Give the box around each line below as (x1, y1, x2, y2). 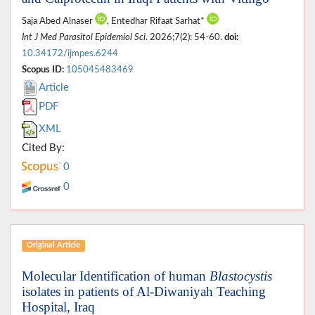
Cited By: (22, 142, 65, 153)
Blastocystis (210, 268, 272, 283)
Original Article (26, 241, 80, 250)
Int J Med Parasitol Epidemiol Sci (22, 32, 146, 41)
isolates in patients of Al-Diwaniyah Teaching (22, 283, 266, 299)
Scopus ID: (22, 65, 64, 74)
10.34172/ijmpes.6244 (22, 49, 118, 58)
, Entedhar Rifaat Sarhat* (107, 16, 207, 25)
